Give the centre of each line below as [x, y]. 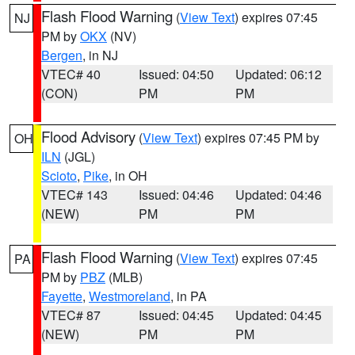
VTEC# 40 [71, 74]
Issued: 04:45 [176, 315]
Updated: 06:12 [279, 74]
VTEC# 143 [74, 195]
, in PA [189, 296]
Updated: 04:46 [279, 195]
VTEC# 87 [71, 315]
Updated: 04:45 [279, 315]
